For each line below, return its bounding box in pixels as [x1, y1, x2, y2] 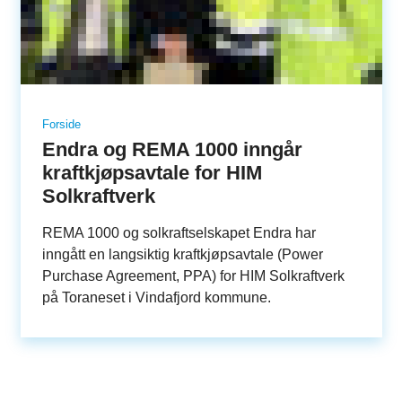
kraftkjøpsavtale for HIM [41, 162, 262, 185]
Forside [41, 117, 81, 131]
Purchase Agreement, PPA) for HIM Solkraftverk [41, 268, 345, 284]
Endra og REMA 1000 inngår [41, 138, 302, 162]
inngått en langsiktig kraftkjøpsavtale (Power [41, 247, 323, 263]
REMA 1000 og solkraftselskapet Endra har [41, 225, 316, 241]
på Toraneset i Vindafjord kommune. [41, 290, 271, 306]
